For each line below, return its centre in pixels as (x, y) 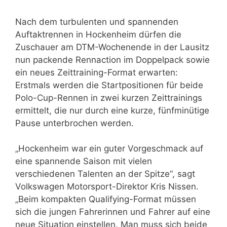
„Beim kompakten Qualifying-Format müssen (106, 199)
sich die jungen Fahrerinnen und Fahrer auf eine (113, 212)
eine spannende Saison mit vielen (84, 161)
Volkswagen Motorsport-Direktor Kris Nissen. (107, 186)
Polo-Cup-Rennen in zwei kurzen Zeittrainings (109, 98)
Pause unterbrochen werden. (74, 123)
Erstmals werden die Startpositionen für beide (109, 85)
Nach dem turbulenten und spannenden (97, 22)
